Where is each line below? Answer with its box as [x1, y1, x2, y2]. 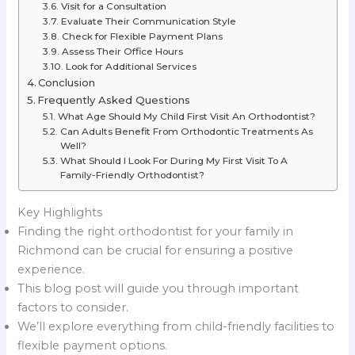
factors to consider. [17, 300, 129, 315]
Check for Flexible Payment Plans [61, 31, 223, 43]
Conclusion [38, 76, 96, 90]
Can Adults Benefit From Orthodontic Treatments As [59, 126, 313, 138]
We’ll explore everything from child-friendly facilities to [17, 319, 335, 334]
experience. [17, 261, 86, 277]
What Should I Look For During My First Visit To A [59, 155, 288, 167]
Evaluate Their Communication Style [60, 16, 236, 28]
